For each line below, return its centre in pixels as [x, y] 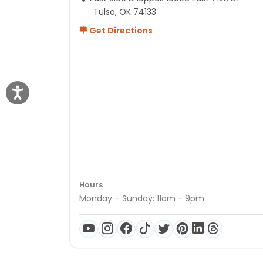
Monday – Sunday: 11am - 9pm [142, 198]
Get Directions [120, 30]
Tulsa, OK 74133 [125, 11]
